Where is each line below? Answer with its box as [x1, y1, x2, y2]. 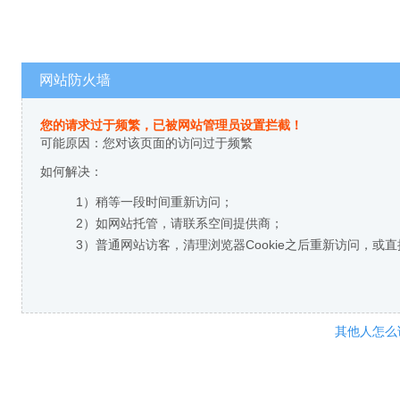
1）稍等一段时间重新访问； [76, 195, 233, 209]
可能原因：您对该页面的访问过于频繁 [40, 136, 253, 150]
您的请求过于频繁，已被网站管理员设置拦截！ [40, 118, 303, 132]
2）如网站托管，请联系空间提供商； [76, 216, 283, 230]
